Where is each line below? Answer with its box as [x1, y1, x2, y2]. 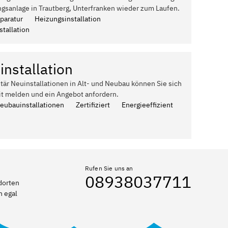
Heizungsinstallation [35, 14, 101, 23]
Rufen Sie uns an [85, 164, 133, 172]
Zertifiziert [76, 100, 110, 109]
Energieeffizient [122, 100, 173, 109]
